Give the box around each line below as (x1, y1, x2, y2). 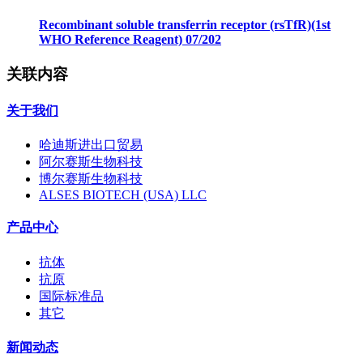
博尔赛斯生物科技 (39, 172, 143, 186)
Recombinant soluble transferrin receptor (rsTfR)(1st (39, 18, 331, 32)
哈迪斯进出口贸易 (39, 138, 143, 152)
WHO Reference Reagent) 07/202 (39, 32, 221, 47)
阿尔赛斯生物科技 (39, 155, 143, 169)
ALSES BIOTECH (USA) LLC (39, 188, 207, 202)
